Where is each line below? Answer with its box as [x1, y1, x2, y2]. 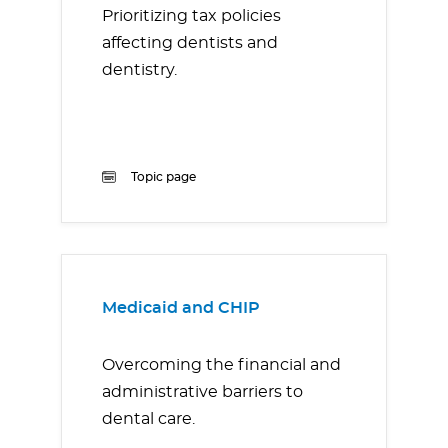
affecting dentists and [102, 35, 278, 52]
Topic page [131, 171, 196, 184]
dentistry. [102, 62, 177, 79]
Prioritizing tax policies [102, 8, 281, 25]
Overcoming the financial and [102, 357, 341, 374]
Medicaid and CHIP [102, 300, 260, 317]
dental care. [102, 411, 195, 428]
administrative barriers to [102, 384, 303, 401]
